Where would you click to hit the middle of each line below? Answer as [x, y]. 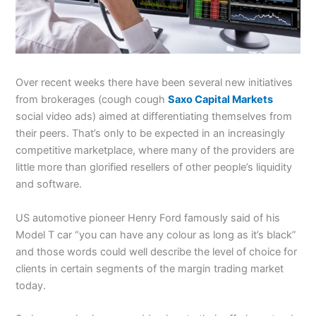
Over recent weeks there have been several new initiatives [154, 83]
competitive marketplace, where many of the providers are [155, 151]
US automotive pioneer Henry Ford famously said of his [148, 218]
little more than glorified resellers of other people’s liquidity [154, 168]
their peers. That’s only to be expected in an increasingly [151, 134]
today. [31, 285]
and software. [49, 184]
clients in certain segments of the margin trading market [150, 268]
